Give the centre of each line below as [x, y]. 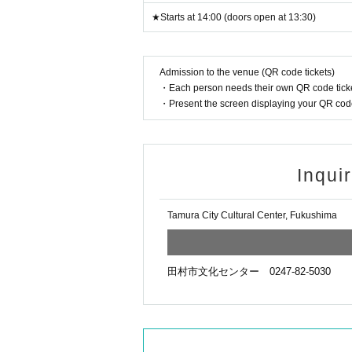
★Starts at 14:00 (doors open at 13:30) [234, 17]
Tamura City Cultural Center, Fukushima [252, 215]
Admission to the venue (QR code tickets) [247, 72]
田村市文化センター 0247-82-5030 [249, 271]
